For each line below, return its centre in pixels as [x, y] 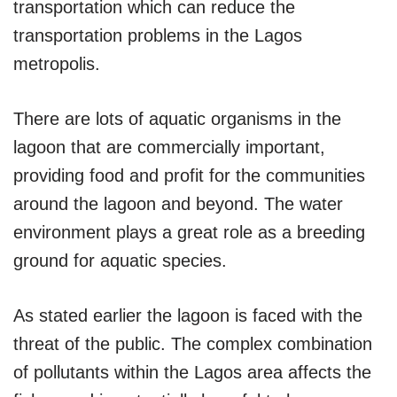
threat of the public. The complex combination [193, 343]
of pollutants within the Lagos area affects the [192, 372]
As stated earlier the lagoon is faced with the [188, 315]
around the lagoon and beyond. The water [178, 203]
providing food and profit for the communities [189, 175]
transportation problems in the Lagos [158, 35]
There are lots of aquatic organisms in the [177, 118]
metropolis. [57, 63]
